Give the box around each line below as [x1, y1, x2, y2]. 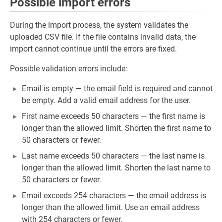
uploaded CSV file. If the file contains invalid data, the [10, 32, 196, 42]
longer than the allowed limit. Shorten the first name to [22, 123, 211, 133]
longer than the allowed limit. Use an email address [22, 203, 200, 213]
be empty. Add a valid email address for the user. [22, 96, 191, 106]
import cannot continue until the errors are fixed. [10, 44, 177, 54]
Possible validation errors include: [10, 64, 127, 74]
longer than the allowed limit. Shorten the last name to [22, 163, 211, 173]
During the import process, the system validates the [10, 20, 188, 30]
